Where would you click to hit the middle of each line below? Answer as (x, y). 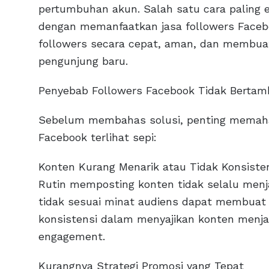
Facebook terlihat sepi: (98, 138)
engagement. (72, 237)
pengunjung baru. (83, 61)
